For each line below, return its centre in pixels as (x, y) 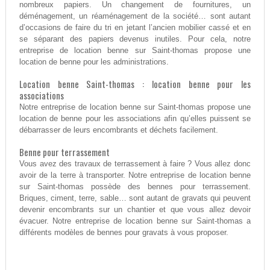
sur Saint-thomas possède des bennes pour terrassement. (135, 187)
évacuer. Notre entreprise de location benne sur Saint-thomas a (135, 221)
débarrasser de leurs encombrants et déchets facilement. (118, 130)
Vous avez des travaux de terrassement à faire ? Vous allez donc (135, 164)
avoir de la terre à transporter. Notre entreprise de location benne (135, 175)
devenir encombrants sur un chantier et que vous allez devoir (135, 210)
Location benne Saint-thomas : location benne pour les (135, 84)
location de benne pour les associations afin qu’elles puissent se (135, 119)
